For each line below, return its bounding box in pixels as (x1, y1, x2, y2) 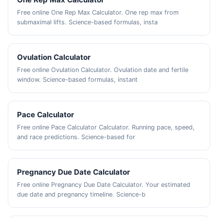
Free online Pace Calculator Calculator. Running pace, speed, (17, 124, 195, 131)
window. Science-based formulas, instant (17, 76, 138, 83)
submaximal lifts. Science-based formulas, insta (17, 18, 158, 26)
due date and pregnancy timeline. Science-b (17, 191, 146, 198)
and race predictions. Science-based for (17, 133, 136, 141)
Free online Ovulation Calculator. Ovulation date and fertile (17, 66, 189, 73)
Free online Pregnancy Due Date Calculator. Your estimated (17, 181, 191, 188)
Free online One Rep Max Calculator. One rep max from (17, 9, 179, 16)
